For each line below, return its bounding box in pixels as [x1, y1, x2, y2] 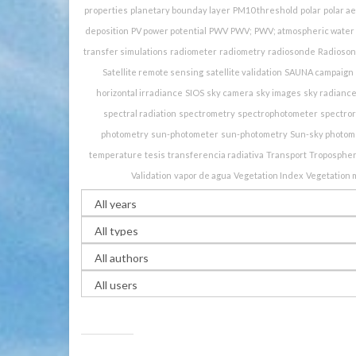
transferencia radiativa [167, 149, 264, 160]
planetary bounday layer [130, 4, 230, 15]
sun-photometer [150, 128, 219, 139]
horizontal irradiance [95, 87, 183, 98]
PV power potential [131, 25, 207, 36]
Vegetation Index [233, 169, 304, 180]
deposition [85, 25, 129, 36]
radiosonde [268, 45, 315, 56]
